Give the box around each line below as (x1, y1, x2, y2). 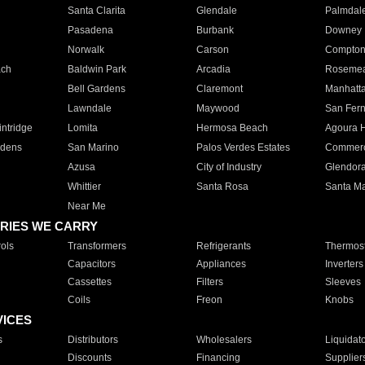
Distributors (67, 334, 118, 345)
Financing (196, 352, 240, 363)
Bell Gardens (67, 83, 125, 95)
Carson (196, 44, 229, 55)
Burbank (196, 24, 234, 36)
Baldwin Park (67, 64, 126, 75)
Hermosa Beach (196, 122, 268, 134)
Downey (324, 24, 362, 36)
